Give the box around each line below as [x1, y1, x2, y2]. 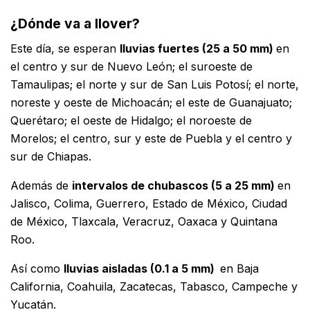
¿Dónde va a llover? [10, 15, 140, 32]
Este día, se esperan [10, 42, 120, 56]
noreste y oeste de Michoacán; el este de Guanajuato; [10, 95, 292, 110]
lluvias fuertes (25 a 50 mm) [120, 42, 276, 56]
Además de [10, 179, 72, 193]
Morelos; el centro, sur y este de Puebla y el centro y [10, 131, 292, 146]
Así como [10, 262, 64, 276]
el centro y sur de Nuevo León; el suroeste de [10, 60, 253, 74]
